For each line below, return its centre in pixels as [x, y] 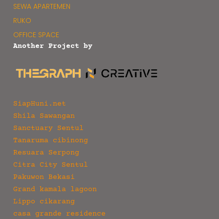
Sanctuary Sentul [48, 128]
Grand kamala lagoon [55, 189]
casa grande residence [59, 214]
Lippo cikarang [44, 201]
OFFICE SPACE [36, 34]
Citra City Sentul [50, 165]
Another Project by [53, 46]
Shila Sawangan [44, 116]
